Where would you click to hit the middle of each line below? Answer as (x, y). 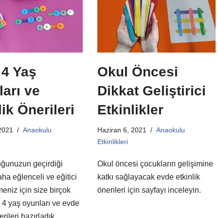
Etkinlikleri (112, 142)
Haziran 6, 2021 (122, 130)
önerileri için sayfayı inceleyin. (149, 190)
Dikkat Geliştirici (151, 91)
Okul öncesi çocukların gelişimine (155, 164)
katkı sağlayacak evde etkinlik (148, 177)
